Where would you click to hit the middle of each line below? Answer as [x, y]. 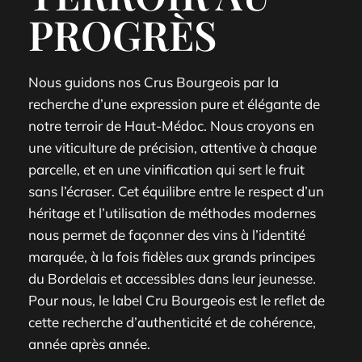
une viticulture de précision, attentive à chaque [173, 147]
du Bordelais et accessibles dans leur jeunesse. [172, 278]
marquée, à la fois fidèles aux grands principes [172, 256]
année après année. [89, 343]
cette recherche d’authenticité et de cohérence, [172, 322]
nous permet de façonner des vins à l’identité [167, 234]
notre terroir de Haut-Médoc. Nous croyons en [171, 125]
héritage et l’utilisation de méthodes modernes [172, 213]
